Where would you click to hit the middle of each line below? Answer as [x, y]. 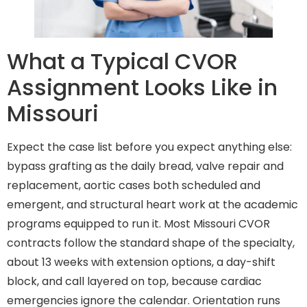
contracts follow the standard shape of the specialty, [151, 243]
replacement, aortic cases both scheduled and [134, 186]
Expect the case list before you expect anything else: [149, 147]
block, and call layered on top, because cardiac [134, 282]
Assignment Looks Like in [142, 88]
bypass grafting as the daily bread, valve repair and [145, 167]
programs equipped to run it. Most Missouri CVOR [138, 224]
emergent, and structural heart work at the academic [152, 205]
